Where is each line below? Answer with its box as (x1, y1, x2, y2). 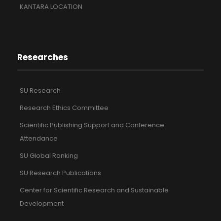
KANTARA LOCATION (20, 2, 82, 12)
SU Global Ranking (20, 151, 78, 161)
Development (20, 199, 64, 209)
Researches (17, 51, 68, 64)
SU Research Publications (20, 168, 101, 178)
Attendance (20, 134, 58, 144)
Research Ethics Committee (20, 103, 109, 113)
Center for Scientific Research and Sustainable (20, 185, 169, 195)
